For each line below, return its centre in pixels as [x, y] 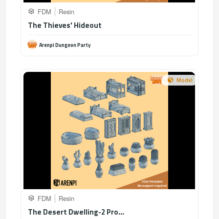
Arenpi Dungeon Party [65, 45]
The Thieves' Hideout [65, 25]
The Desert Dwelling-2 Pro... [76, 212]
